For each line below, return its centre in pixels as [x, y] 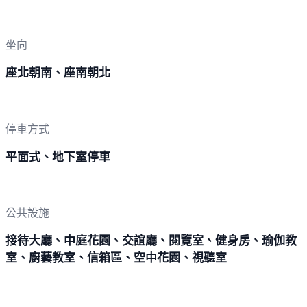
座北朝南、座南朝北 [58, 73]
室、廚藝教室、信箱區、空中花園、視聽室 [116, 258]
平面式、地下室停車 [58, 157]
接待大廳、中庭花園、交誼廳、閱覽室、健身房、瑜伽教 [151, 241]
